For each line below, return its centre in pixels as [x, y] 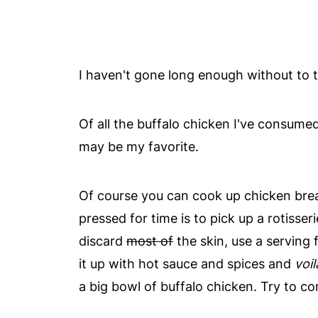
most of [150, 241]
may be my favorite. [139, 147]
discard [103, 241]
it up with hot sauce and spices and [187, 264]
